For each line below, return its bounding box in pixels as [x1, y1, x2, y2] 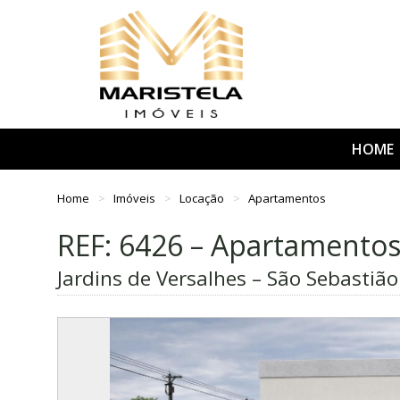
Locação [179, 189, 228, 206]
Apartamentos [248, 189, 327, 206]
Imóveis [113, 189, 159, 206]
